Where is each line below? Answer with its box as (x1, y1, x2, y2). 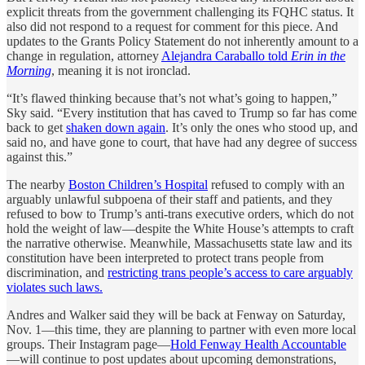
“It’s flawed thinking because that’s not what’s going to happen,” (7, 90, 337, 105)
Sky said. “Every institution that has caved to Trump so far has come (7, 105, 357, 120)
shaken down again (66, 120, 165, 134)
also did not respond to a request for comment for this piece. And (7, 19, 338, 33)
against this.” (7, 149, 73, 164)
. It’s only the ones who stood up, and (165, 120, 358, 134)
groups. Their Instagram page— (7, 336, 170, 351)
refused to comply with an (208, 177, 345, 191)
